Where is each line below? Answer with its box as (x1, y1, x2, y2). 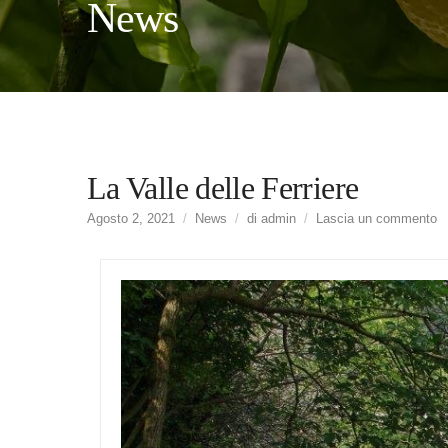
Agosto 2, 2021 (87, 211, 175, 226)
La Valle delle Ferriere (87, 170, 359, 206)
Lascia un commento (316, 211, 437, 226)
